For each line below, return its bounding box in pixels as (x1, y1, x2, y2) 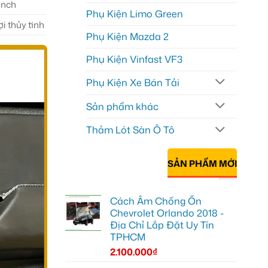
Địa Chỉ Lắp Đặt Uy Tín (109, 218, 214, 232)
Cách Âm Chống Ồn (109, 194, 202, 208)
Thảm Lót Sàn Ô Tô (86, 123, 175, 137)
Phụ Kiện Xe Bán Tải (86, 75, 179, 89)
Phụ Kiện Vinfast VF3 (86, 52, 182, 66)
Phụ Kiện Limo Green (86, 7, 183, 20)
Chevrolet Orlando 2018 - (109, 206, 224, 220)
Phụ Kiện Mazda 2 (86, 29, 169, 43)
